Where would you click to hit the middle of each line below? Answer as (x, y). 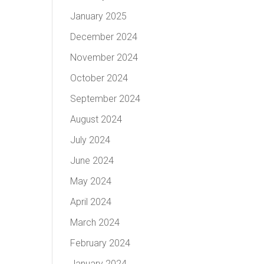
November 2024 (104, 57)
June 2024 (92, 161)
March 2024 (95, 222)
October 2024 (99, 78)
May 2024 (91, 181)
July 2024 (90, 140)
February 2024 (100, 243)
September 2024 (105, 99)
